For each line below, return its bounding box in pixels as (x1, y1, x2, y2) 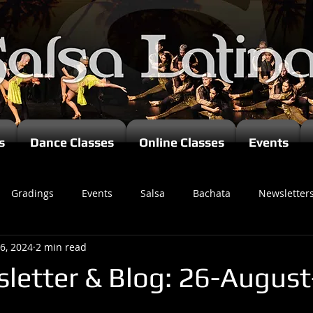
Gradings (11, 186, 54, 200)
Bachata (193, 186, 231, 200)
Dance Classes (30, 135, 114, 150)
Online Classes (138, 135, 224, 150)
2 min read (36, 240, 87, 254)
